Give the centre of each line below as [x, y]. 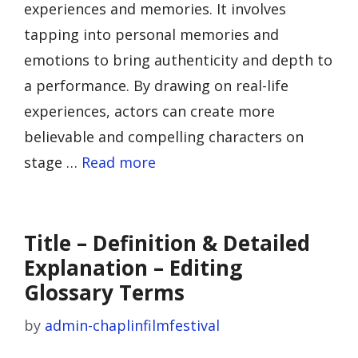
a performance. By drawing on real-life [156, 86]
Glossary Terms [104, 292]
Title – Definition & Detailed [167, 243]
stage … [53, 162]
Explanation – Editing [133, 268]
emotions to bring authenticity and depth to [178, 60]
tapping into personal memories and [151, 34]
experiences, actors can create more [149, 111]
